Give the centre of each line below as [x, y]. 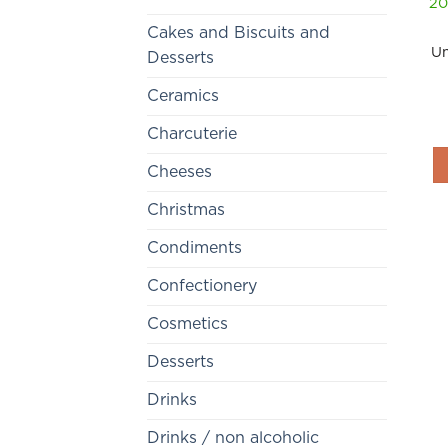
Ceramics [183, 96]
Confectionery [202, 286]
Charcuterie [192, 134]
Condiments [194, 248]
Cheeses [179, 172]
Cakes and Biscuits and [238, 33]
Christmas [186, 210]
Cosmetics [187, 324]
